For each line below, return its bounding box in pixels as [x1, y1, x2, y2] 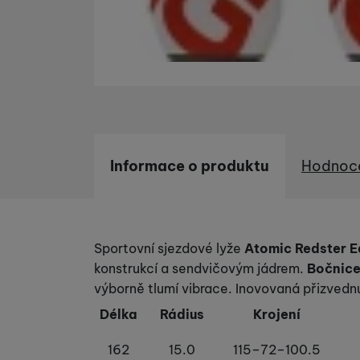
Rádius [160, 306, 204, 323]
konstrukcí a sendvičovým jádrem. [94, 260, 307, 277]
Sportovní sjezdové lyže [94, 240, 244, 257]
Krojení [252, 306, 301, 323]
